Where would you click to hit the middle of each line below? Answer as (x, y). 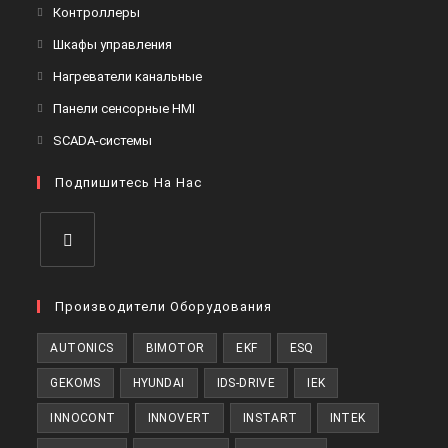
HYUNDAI (158, 383)
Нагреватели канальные (128, 77)
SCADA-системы (103, 141)
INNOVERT (179, 418)
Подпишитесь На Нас (129, 183)
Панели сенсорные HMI (124, 109)
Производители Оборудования (164, 307)
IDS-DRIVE (246, 383)
